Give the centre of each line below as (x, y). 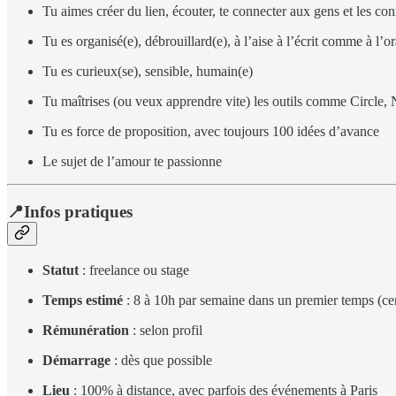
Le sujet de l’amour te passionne (132, 162)
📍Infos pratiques (70, 212)
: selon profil (166, 330)
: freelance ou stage (134, 270)
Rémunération (86, 330)
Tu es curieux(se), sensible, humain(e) (148, 72)
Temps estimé (83, 300)
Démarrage (76, 360)
